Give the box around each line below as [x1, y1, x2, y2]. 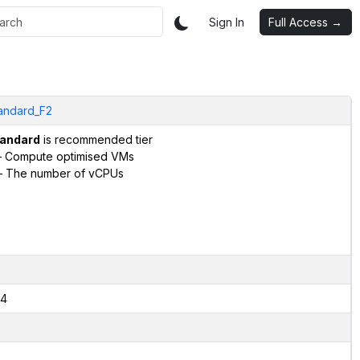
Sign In [209, 14, 244, 29]
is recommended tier [39, 132, 153, 146]
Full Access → [268, 14, 342, 29]
